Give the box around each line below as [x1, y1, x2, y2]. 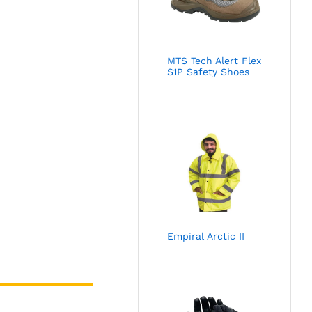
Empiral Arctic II [167, 231, 245, 242]
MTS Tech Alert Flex [167, 54, 262, 66]
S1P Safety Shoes [167, 65, 250, 77]
